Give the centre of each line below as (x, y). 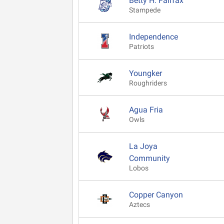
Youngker (145, 73)
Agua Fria (146, 109)
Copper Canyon (156, 194)
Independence (153, 36)
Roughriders (148, 83)
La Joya (143, 146)
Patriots (141, 46)
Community (149, 158)
